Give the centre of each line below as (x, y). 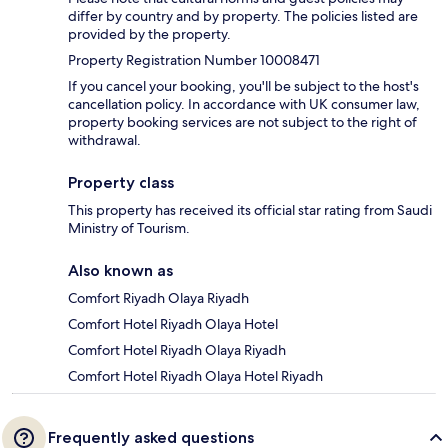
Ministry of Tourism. (129, 228)
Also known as (120, 271)
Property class (121, 183)
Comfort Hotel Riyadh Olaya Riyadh (177, 350)
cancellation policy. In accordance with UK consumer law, (244, 104)
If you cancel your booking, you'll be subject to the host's (243, 86)
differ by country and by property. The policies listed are (243, 16)
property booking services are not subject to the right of (242, 122)
